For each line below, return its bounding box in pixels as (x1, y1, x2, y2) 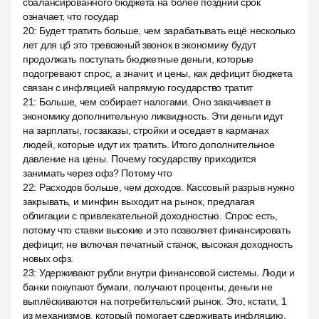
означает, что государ (23, 11, 120, 22)
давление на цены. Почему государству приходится (23, 153, 256, 164)
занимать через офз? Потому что (23, 167, 172, 179)
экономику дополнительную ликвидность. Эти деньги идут (23, 110, 284, 122)
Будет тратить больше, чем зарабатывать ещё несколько (38, 25, 296, 36)
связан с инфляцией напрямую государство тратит (23, 82, 253, 93)
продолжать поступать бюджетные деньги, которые (23, 53, 254, 65)
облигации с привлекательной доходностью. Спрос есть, (23, 210, 278, 221)
